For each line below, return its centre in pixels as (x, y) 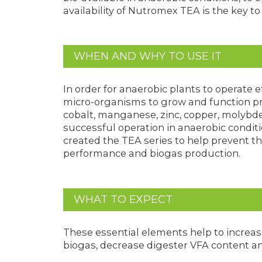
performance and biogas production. (151, 154)
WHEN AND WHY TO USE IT (147, 56)
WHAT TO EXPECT (123, 200)
